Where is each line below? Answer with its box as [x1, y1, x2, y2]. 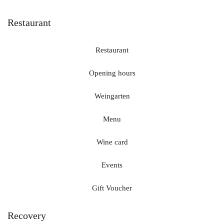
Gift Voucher [92, 184, 132, 192]
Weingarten [94, 92, 130, 100]
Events [101, 161, 122, 169]
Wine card [96, 138, 128, 146]
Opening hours [88, 69, 135, 77]
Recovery [7, 210, 46, 221]
